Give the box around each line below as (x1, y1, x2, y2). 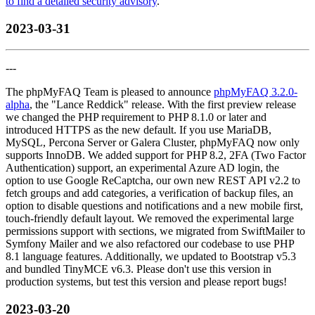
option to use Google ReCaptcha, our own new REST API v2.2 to (6, 174, 300, 187)
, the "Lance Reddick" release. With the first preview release (30, 98, 296, 111)
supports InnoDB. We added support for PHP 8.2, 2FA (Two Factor (6, 149, 306, 162)
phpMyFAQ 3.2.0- (214, 86, 297, 98)
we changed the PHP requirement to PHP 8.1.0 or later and (6, 111, 266, 124)
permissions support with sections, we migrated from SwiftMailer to (6, 225, 305, 238)
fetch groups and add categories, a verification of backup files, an (6, 187, 293, 200)
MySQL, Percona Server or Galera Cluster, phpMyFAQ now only (6, 136, 300, 149)
